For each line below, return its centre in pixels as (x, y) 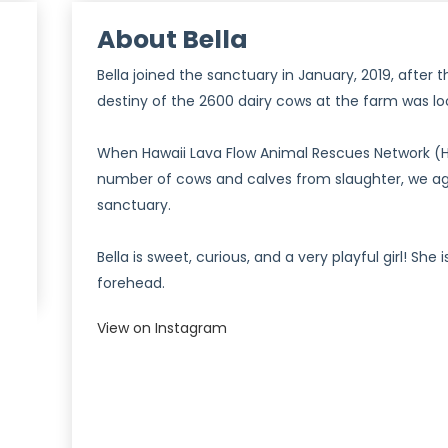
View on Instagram (162, 328)
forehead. (131, 283)
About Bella (172, 39)
